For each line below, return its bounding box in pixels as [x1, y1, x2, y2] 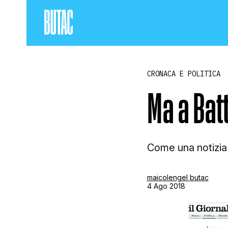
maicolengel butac [147, 173, 209, 182]
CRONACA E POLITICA [147, 69, 220, 78]
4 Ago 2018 [147, 181, 185, 190]
